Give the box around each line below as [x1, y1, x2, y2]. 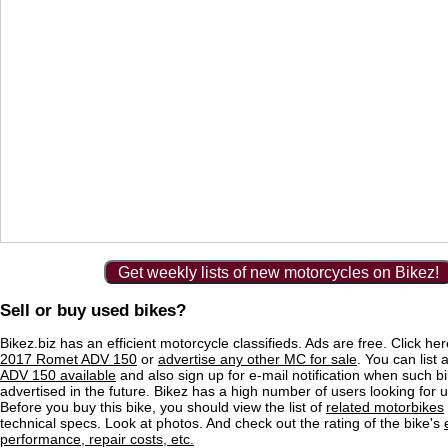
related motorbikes [326, 399, 444, 416]
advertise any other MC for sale [158, 351, 357, 368]
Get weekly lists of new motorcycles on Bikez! [117, 264, 439, 281]
